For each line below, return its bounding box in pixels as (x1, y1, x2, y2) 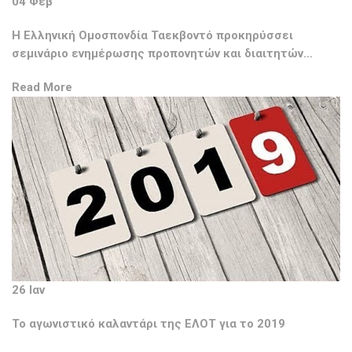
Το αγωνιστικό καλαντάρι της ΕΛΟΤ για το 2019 (12, 317, 285, 332)
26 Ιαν (12, 283, 45, 298)
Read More (12, 80, 72, 95)
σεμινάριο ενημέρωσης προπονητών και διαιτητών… (12, 46, 313, 61)
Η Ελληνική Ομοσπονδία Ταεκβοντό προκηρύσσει (12, 28, 293, 43)
